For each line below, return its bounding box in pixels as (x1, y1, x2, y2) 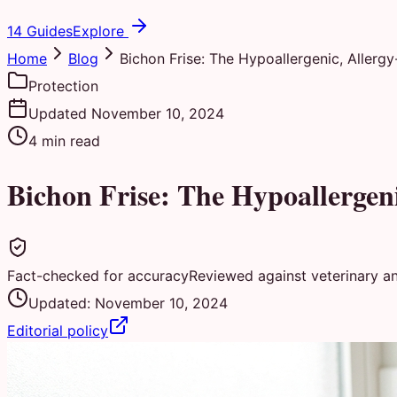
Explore (73, 22, 128, 41)
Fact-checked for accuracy (7, 267, 189, 285)
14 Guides (7, 22, 73, 41)
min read (37, 132, 100, 151)
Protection (28, 77, 98, 96)
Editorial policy (7, 322, 108, 340)
